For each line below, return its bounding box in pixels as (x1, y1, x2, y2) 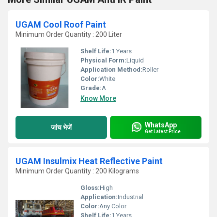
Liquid (126, 57, 144, 64)
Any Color (99, 202, 126, 210)
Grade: (80, 84, 102, 92)
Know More (80, 94, 116, 102)
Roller (142, 66, 158, 73)
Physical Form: (80, 57, 126, 64)
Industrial (118, 193, 143, 201)
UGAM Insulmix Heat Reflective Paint (15, 156, 163, 166)
